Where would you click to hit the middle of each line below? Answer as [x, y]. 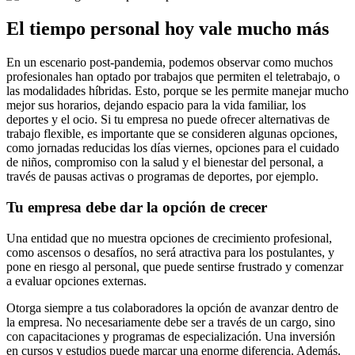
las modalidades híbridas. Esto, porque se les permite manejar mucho [177, 91]
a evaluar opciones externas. [78, 281]
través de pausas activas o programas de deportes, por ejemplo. [164, 177]
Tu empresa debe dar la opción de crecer [137, 207]
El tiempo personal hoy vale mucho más [168, 29]
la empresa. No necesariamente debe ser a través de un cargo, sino [171, 322]
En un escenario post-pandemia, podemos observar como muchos [170, 63]
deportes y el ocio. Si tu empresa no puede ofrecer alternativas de [168, 120]
